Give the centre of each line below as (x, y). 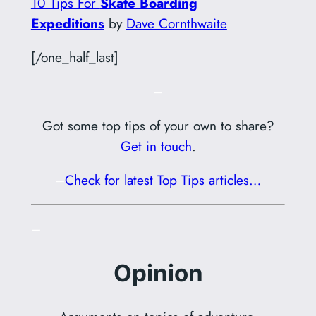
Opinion (158, 273)
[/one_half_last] (74, 57)
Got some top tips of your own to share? (158, 125)
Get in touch (156, 146)
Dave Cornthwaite (176, 24)
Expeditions (67, 24)
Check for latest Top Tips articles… (163, 180)
